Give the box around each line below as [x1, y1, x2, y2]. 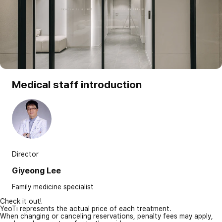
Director [12, 150, 39, 158]
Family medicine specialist [12, 182, 94, 191]
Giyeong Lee [12, 166, 61, 176]
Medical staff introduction [12, 78, 142, 91]
